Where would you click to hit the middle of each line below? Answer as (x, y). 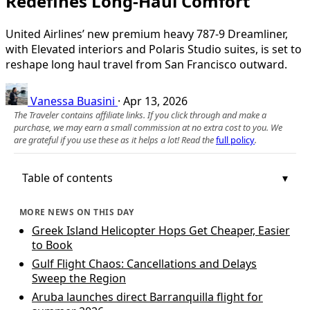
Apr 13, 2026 (155, 101)
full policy (235, 139)
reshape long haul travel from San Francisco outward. (146, 64)
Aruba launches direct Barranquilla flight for (147, 297)
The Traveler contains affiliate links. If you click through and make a (140, 115)
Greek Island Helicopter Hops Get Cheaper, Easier (161, 230)
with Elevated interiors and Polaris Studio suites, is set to (154, 49)
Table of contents (67, 177)
